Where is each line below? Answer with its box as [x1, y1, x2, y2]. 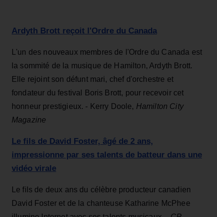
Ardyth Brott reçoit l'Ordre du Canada [12, 26, 157, 36]
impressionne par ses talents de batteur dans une [12, 150, 202, 160]
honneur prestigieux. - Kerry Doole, [12, 102, 136, 111]
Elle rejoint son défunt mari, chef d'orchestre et [12, 75, 173, 84]
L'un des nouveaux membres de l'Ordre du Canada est [12, 48, 202, 57]
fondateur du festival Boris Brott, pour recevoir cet [12, 89, 184, 97]
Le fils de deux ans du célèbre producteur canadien [12, 186, 191, 194]
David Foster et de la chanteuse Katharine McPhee [12, 199, 190, 208]
